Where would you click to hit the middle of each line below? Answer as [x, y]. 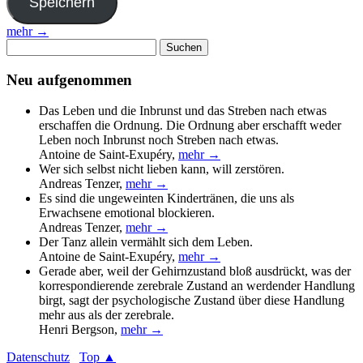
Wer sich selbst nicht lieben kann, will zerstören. [162, 169]
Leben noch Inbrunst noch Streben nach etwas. [159, 140]
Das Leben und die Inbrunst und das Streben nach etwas [183, 111]
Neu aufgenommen [69, 79]
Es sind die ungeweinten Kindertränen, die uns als [167, 199]
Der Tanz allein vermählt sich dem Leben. [146, 242]
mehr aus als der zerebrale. [107, 315]
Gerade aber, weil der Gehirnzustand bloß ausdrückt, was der [195, 271]
